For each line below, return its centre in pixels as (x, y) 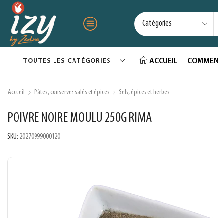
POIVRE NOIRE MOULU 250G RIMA (80, 118)
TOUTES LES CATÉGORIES (67, 61)
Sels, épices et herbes (144, 92)
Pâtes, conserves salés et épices (72, 92)
